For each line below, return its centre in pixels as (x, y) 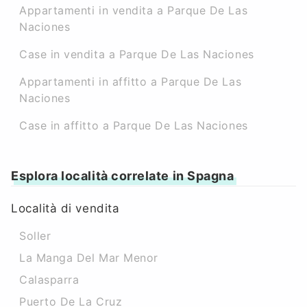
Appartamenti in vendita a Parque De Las (134, 10)
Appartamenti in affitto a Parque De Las (131, 82)
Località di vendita (65, 208)
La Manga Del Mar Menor (89, 258)
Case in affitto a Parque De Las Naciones (134, 125)
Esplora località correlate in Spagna (123, 176)
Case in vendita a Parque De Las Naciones (137, 54)
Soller (35, 236)
